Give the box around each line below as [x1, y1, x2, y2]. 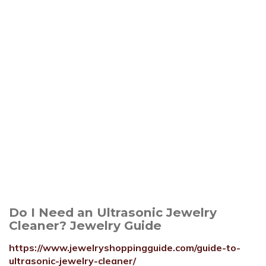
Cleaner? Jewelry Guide [9, 218, 161, 233]
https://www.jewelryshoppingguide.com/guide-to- [9, 242, 240, 254]
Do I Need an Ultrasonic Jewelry [9, 205, 217, 220]
